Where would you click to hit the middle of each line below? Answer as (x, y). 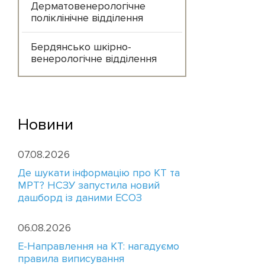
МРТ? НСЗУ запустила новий (89, 185)
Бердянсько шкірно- (81, 47)
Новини (46, 125)
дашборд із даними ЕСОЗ (80, 198)
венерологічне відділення (94, 59)
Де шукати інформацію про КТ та (99, 173)
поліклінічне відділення (87, 18)
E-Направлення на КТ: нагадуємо (98, 246)
